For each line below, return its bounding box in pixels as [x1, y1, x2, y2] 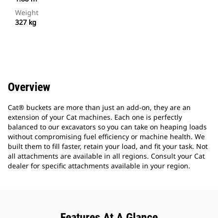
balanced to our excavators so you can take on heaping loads [8, 122, 207, 132]
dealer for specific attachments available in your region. [8, 161, 190, 171]
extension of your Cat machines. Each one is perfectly [8, 112, 182, 122]
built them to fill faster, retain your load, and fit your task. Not [8, 142, 208, 151]
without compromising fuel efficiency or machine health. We [8, 132, 205, 142]
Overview [8, 80, 50, 94]
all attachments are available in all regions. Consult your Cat [8, 151, 205, 161]
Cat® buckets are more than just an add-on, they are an [8, 103, 191, 112]
